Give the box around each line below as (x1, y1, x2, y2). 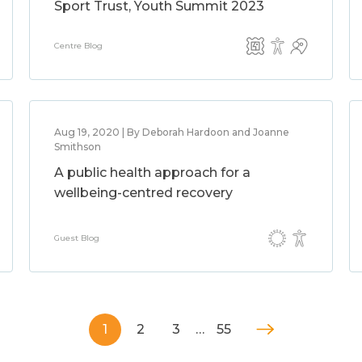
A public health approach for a (53, 165, 250, 180)
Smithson (53, 141, 101, 153)
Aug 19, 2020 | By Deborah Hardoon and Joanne (53, 126, 289, 138)
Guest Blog (53, 233, 99, 243)
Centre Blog (53, 40, 103, 51)
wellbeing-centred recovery (53, 185, 233, 200)
